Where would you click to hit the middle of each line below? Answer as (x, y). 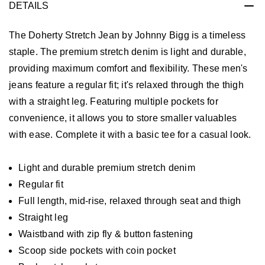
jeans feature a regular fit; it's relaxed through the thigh (126, 85)
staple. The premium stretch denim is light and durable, (127, 51)
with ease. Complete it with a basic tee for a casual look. (130, 134)
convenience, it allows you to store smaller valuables (123, 118)
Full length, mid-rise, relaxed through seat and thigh (130, 201)
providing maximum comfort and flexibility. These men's (128, 68)
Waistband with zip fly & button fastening (106, 234)
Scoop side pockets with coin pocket (97, 250)
